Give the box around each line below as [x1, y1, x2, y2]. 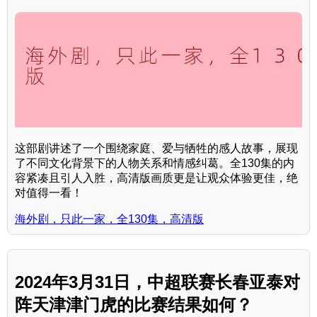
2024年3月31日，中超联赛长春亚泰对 [15, 272, 300, 292]
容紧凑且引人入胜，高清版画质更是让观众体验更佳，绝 [15, 171, 298, 184]
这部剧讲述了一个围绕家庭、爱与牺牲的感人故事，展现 [15, 142, 298, 154]
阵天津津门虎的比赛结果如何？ [15, 294, 253, 314]
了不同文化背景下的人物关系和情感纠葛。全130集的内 [15, 156, 294, 169]
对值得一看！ [15, 186, 83, 199]
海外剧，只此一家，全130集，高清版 [15, 212, 204, 225]
